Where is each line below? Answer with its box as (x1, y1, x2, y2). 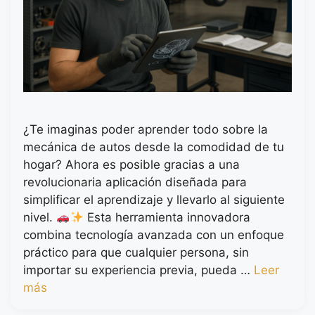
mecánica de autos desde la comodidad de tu (23, 140, 284, 155)
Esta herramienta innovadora (83, 210, 250, 225)
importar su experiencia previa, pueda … (23, 263, 254, 278)
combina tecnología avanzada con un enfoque (23, 228, 284, 243)
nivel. (23, 210, 56, 225)
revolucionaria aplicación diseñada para (23, 175, 247, 190)
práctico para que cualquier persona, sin (23, 245, 249, 260)
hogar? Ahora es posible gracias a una (23, 157, 240, 172)
